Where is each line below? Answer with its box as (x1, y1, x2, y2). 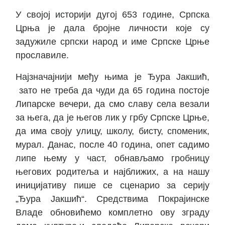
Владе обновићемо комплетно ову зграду (16, 207, 209, 218)
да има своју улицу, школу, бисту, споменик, (16, 126, 209, 137)
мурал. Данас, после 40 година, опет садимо (16, 140, 209, 150)
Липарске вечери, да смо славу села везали (16, 99, 209, 109)
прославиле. (16, 50, 69, 61)
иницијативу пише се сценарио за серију (16, 180, 209, 191)
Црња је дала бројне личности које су (16, 23, 209, 34)
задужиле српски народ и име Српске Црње (16, 37, 209, 47)
